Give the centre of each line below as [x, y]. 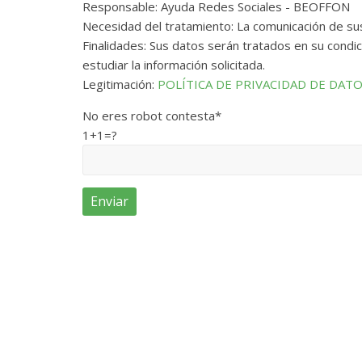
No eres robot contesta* [152, 116]
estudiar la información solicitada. [174, 65]
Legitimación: [120, 84]
